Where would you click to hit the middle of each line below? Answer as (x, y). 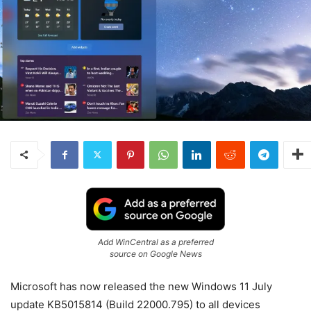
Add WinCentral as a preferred (155, 242)
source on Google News (155, 253)
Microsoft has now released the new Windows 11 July (141, 286)
